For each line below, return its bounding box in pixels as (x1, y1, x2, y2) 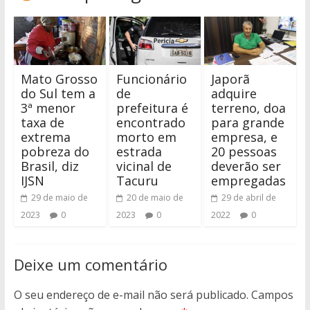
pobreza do (20, 143, 89, 160)
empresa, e (211, 129, 278, 145)
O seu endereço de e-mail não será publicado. (13, 287, 248, 302)
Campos (248, 287, 293, 302)
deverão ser (211, 158, 282, 174)
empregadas (211, 172, 286, 189)
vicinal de (116, 158, 172, 174)
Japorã (211, 71, 250, 87)
